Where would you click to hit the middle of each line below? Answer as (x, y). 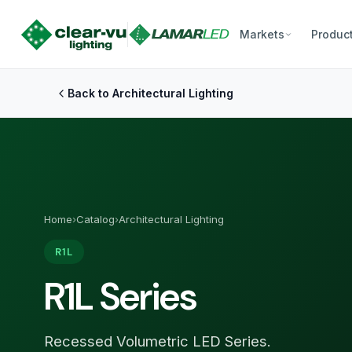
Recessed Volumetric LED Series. (158, 341)
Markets (262, 34)
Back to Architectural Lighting (150, 93)
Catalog (95, 219)
